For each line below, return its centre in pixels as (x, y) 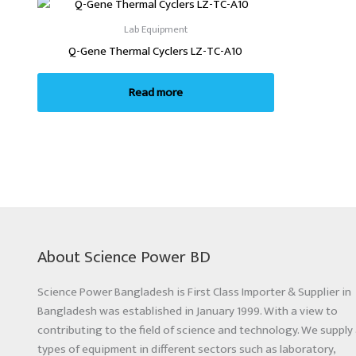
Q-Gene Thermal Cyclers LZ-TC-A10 (156, 51)
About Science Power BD (124, 257)
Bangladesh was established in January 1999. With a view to (188, 311)
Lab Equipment (155, 30)
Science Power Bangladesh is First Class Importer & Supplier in (194, 292)
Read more (155, 92)
